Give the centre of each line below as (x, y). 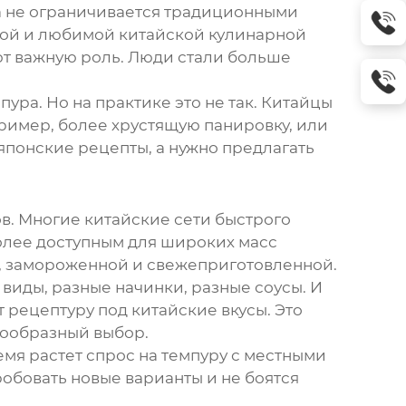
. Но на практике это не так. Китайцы (185, 103)
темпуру (194, 356)
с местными (276, 356)
